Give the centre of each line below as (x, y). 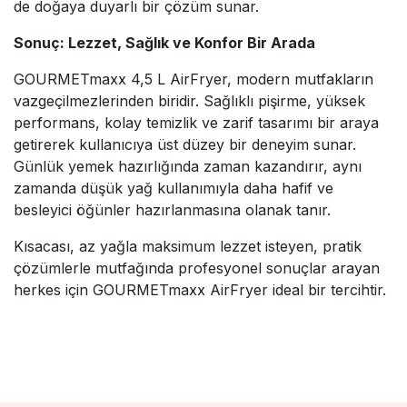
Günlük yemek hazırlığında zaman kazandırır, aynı (188, 166)
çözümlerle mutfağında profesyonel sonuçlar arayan (197, 268)
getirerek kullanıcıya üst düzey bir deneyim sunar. (185, 144)
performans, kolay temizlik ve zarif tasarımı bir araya (196, 122)
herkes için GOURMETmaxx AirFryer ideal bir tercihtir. (200, 289)
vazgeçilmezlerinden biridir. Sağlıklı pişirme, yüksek (189, 100)
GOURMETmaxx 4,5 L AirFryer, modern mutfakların (194, 79)
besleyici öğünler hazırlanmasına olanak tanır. (172, 209)
